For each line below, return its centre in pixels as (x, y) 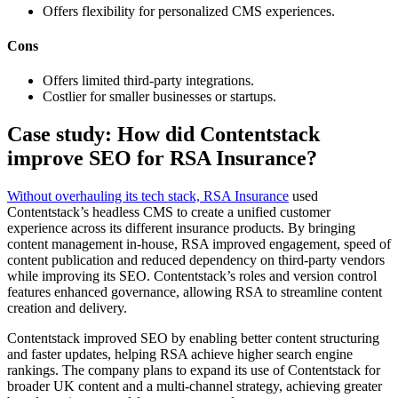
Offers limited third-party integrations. (148, 81)
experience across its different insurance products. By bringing (181, 228)
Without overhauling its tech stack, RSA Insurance (148, 196)
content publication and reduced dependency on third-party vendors (196, 260)
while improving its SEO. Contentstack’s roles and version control (192, 276)
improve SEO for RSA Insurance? (162, 159)
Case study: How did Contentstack (163, 135)
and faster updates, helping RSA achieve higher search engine (180, 354)
